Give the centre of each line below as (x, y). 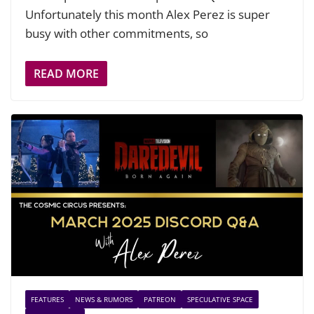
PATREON (160, 300)
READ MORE (66, 73)
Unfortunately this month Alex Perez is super (148, 15)
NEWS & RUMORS (104, 300)
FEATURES (47, 300)
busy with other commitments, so (117, 34)
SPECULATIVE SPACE (220, 300)
